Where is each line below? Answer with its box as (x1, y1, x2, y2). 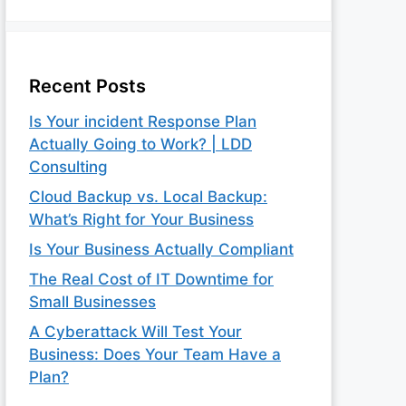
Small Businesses (29, 292, 156, 311)
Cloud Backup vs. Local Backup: (29, 187, 267, 206)
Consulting (29, 157, 108, 176)
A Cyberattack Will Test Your (29, 322, 242, 341)
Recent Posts (29, 74, 146, 97)
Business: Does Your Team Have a (29, 344, 281, 363)
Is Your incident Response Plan (29, 111, 256, 130)
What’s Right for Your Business (29, 209, 254, 228)
